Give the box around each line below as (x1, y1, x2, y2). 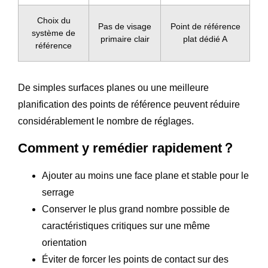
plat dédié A (183, 33, 227, 44)
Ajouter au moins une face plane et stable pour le (42, 170, 249, 181)
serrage (42, 187, 74, 197)
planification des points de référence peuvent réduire (18, 99, 240, 109)
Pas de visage (98, 21, 151, 31)
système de (32, 28, 75, 38)
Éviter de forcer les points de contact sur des (42, 254, 229, 264)
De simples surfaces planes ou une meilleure (18, 82, 209, 93)
